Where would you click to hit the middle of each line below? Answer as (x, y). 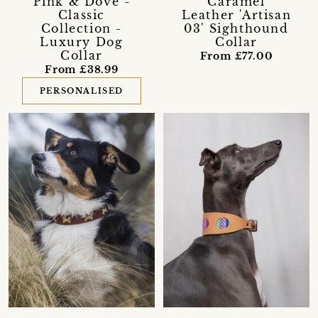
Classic (82, 15)
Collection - (82, 28)
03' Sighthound (236, 28)
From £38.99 (82, 69)
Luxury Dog (82, 42)
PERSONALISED (82, 91)
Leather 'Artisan (236, 15)
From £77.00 (236, 56)
